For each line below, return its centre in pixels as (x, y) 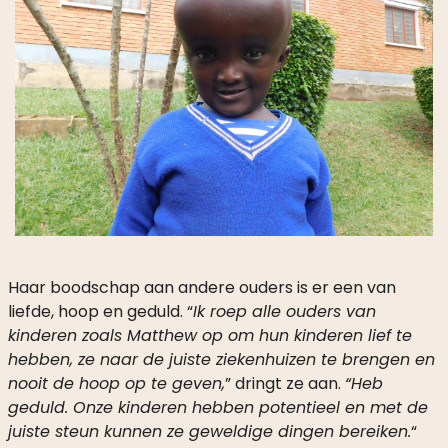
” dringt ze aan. (284, 384)
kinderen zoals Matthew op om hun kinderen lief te (209, 336)
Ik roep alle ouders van (284, 312)
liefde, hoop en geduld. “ (100, 312)
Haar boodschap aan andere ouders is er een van (201, 288)
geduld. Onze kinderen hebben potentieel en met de (217, 408)
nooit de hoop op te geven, (116, 384)
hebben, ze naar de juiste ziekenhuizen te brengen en (221, 360)
